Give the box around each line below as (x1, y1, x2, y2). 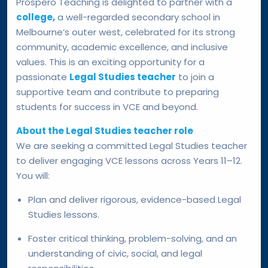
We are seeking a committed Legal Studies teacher (16, 139, 247, 152)
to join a (176, 70, 214, 83)
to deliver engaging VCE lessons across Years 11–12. (16, 154, 242, 167)
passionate (16, 70, 69, 83)
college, (16, 10, 55, 23)
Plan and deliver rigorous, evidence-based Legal (28, 193, 241, 206)
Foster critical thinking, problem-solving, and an (28, 232, 237, 245)
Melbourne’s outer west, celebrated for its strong (16, 25, 235, 38)
